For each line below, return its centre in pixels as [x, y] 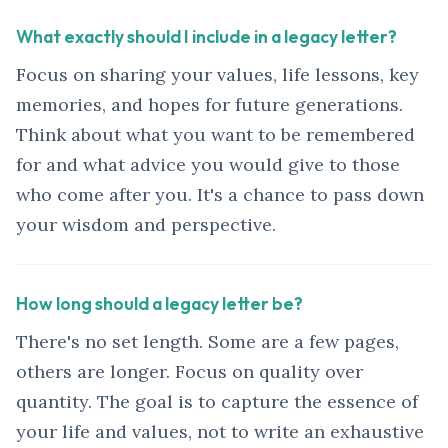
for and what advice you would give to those [208, 165]
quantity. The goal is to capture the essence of [217, 402]
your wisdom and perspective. [146, 225]
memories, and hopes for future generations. [209, 105]
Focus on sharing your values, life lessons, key [217, 75]
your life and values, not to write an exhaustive [220, 432]
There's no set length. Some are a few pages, [207, 342]
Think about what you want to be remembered [215, 135]
